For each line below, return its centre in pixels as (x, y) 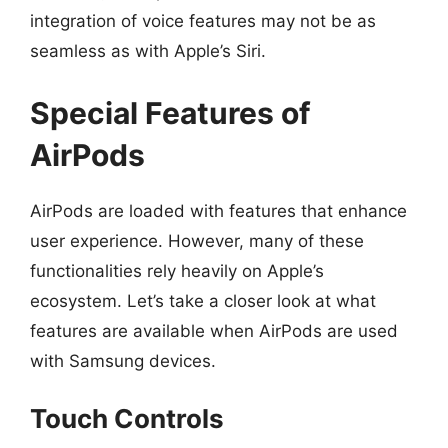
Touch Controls (127, 418)
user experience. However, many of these (197, 240)
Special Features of (170, 112)
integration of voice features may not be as (203, 21)
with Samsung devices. (123, 360)
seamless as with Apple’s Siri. (148, 51)
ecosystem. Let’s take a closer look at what (203, 300)
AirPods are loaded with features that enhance (218, 210)
